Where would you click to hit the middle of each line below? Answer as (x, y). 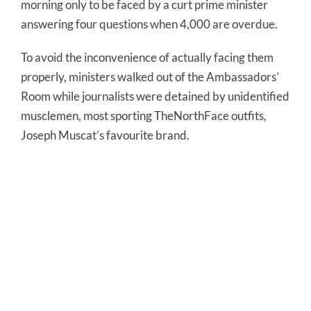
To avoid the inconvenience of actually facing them (147, 57)
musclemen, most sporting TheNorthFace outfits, (144, 116)
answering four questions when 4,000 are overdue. (149, 24)
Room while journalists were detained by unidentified (155, 96)
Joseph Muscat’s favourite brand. (105, 135)
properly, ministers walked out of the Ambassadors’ (150, 77)
